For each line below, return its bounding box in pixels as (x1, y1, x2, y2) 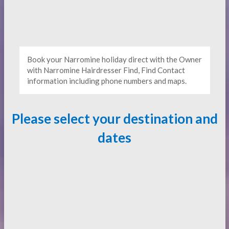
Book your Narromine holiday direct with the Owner (27, 55, 202, 64)
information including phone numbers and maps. (27, 76, 187, 85)
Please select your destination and (11, 110, 218, 127)
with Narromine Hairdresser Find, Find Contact (27, 65, 185, 75)
